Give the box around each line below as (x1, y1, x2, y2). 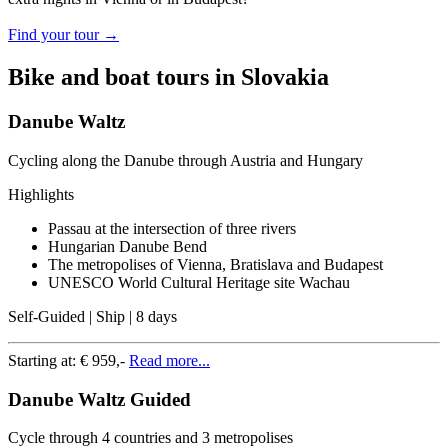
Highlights (8, 185, 74, 203)
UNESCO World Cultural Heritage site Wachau (48, 273, 350, 291)
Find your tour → (8, 26, 119, 44)
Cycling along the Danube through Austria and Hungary (8, 151, 363, 169)
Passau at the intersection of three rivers (48, 219, 296, 237)
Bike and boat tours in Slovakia (8, 64, 329, 91)
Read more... (129, 351, 210, 369)
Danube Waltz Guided (8, 388, 191, 410)
